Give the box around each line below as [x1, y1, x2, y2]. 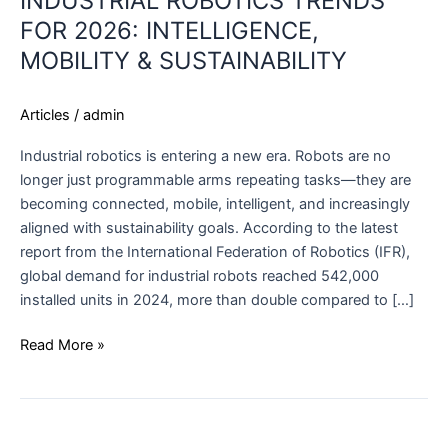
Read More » [20, 336, 105, 355]
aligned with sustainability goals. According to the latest [20, 218, 398, 237]
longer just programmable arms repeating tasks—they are [20, 170, 411, 189]
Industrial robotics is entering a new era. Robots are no [20, 146, 391, 165]
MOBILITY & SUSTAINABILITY [20, 45, 347, 75]
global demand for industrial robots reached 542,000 [20, 266, 379, 285]
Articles [20, 106, 70, 125]
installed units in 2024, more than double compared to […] [20, 290, 414, 309]
